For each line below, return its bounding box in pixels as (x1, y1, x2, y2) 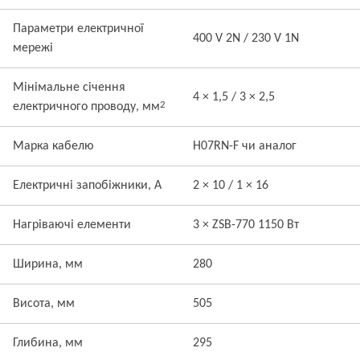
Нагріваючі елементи (13, 219, 131, 231)
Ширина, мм (13, 258, 83, 271)
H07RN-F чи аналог (193, 140, 297, 153)
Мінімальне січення (13, 81, 125, 94)
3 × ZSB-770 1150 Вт (193, 219, 299, 231)
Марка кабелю (13, 140, 94, 153)
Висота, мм (13, 297, 75, 310)
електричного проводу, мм (13, 100, 160, 113)
